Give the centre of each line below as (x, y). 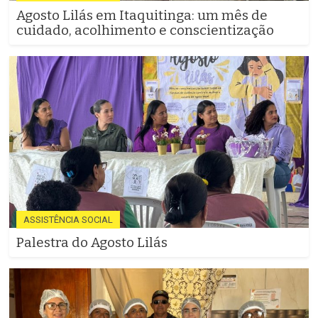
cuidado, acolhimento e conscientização (145, 31)
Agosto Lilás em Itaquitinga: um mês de (142, 16)
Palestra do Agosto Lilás (92, 242)
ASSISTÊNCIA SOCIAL (68, 219)
